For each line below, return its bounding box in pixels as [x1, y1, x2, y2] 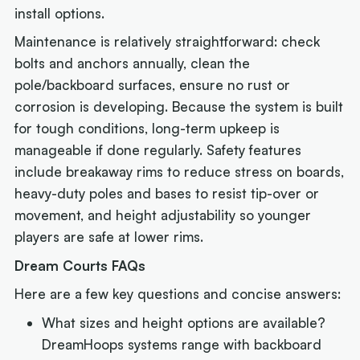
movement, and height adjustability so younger [14, 207, 312, 224]
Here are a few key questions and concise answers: [14, 285, 342, 303]
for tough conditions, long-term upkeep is [14, 120, 280, 137]
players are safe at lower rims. [14, 228, 204, 246]
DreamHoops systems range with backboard [42, 335, 322, 353]
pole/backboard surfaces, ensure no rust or [14, 76, 291, 94]
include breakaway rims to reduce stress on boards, [14, 163, 345, 181]
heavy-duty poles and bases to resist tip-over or [14, 185, 320, 202]
